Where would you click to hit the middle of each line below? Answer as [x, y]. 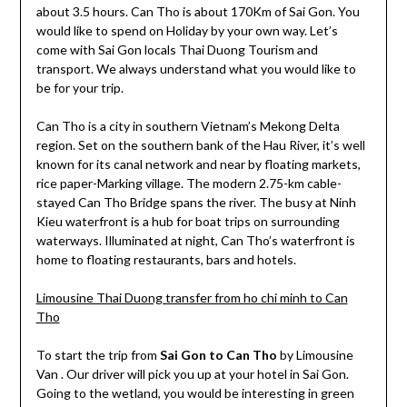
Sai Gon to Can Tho [218, 354]
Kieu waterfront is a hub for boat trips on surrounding [188, 221]
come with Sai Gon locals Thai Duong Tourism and [177, 49]
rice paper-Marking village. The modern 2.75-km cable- [189, 183]
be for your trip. [79, 87]
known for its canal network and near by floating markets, [198, 164]
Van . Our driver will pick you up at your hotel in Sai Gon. [192, 373]
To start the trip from [98, 354]
